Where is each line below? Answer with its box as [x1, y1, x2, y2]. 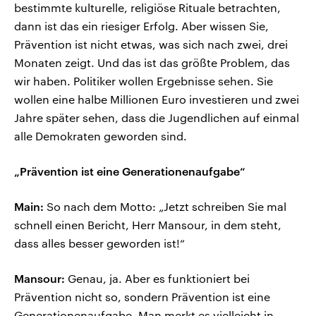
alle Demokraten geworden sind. [14, 129, 187, 143]
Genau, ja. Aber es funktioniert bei [65, 272, 250, 286]
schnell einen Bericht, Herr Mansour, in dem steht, [14, 218, 281, 232]
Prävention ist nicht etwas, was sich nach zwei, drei [14, 37, 288, 51]
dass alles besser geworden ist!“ [14, 236, 185, 250]
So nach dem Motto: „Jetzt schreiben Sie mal [44, 200, 286, 214]
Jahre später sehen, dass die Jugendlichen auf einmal [14, 111, 299, 125]
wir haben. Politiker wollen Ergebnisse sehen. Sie [14, 74, 273, 88]
